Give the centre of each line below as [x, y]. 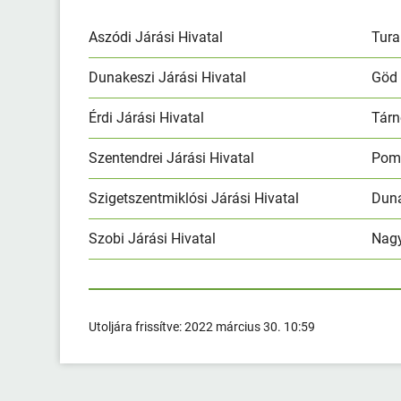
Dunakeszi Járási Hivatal [168, 77]
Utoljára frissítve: [137, 326]
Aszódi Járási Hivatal [156, 37]
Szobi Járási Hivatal [153, 238]
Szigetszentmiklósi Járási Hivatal [194, 198]
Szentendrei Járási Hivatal [172, 158]
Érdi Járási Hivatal [147, 117]
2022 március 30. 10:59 [250, 326]
